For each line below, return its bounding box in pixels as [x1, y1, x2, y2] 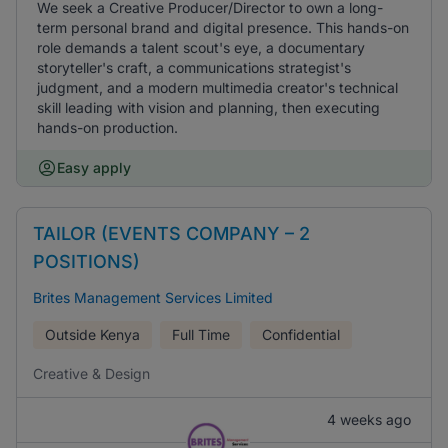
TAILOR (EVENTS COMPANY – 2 [33, 223, 310, 244]
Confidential [262, 326, 340, 343]
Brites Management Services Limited [33, 289, 273, 306]
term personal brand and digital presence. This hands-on [37, 19, 409, 36]
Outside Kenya [45, 326, 140, 343]
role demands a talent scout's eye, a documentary [37, 39, 365, 56]
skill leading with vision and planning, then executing [37, 99, 380, 116]
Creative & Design [33, 365, 150, 382]
